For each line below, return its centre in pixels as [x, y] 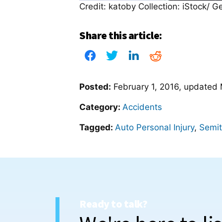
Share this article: [121, 35]
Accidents [142, 107]
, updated [199, 87]
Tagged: [97, 128]
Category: [101, 107]
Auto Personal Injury [155, 128]
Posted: [95, 87]
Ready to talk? [113, 204]
